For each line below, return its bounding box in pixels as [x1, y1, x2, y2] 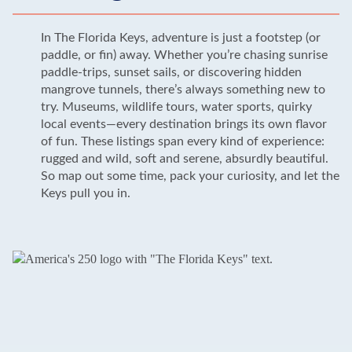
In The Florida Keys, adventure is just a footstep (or [40, 31, 321, 44]
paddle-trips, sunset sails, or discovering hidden [40, 65, 302, 79]
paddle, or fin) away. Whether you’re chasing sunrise [40, 48, 328, 61]
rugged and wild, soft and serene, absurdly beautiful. [40, 152, 328, 165]
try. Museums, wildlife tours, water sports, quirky [40, 100, 312, 113]
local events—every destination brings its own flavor [40, 117, 327, 130]
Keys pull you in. [40, 186, 130, 200]
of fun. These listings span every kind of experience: [40, 134, 324, 148]
